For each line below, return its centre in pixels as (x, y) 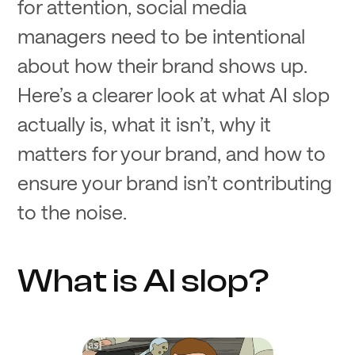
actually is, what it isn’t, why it (145, 123)
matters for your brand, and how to (172, 153)
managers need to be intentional (162, 35)
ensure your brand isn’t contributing (175, 182)
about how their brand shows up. (163, 65)
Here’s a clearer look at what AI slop (174, 94)
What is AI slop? (144, 282)
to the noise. (73, 211)
